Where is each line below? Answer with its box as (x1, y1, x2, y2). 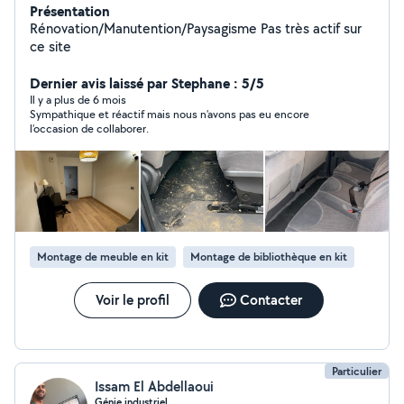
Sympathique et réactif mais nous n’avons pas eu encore (30, 106, 309, 122)
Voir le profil (95, 290, 170, 309)
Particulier (332, 363, 381, 379)
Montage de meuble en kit (37, 249, 169, 264)
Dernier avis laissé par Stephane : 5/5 (30, 73, 264, 93)
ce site (30, 37, 71, 56)
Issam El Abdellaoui (95, 377, 214, 396)
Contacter (239, 290, 302, 309)
